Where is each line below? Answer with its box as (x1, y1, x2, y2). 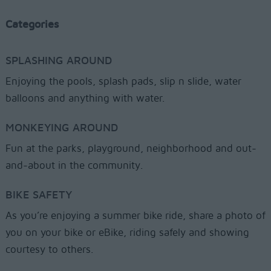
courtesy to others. (5, 244, 93, 255)
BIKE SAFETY (5, 190, 75, 201)
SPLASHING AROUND (5, 56, 112, 67)
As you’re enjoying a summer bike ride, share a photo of (5, 211, 266, 221)
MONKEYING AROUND (5, 123, 118, 134)
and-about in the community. (5, 160, 143, 171)
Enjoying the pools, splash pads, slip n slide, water (5, 76, 241, 87)
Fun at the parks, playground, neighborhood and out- (5, 143, 256, 154)
